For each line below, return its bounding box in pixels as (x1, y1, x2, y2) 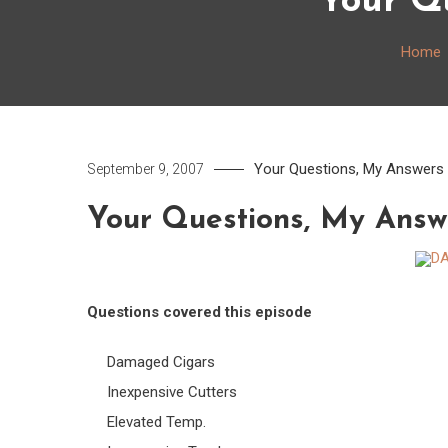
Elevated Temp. (107, 413, 206, 432)
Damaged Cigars (107, 353, 215, 372)
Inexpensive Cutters (107, 383, 237, 402)
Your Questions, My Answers (254, 160, 444, 178)
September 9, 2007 (87, 161, 204, 177)
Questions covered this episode (87, 303, 312, 322)
